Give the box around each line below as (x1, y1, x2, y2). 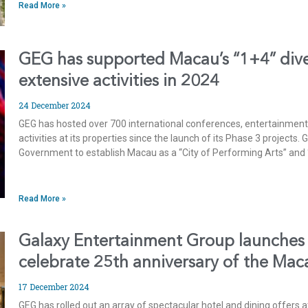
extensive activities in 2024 (19, 73, 220, 90)
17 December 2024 (19, 280, 90, 292)
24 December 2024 (19, 99, 91, 111)
